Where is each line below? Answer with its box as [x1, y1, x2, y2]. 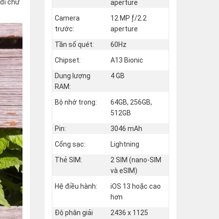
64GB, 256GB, [110, 98, 152, 106]
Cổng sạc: [55, 140, 86, 148]
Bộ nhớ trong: [55, 98, 97, 106]
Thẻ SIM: [55, 155, 82, 164]
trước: [55, 24, 74, 33]
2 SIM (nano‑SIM [110, 155, 161, 164]
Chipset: [55, 56, 81, 64]
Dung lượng [55, 71, 90, 80]
